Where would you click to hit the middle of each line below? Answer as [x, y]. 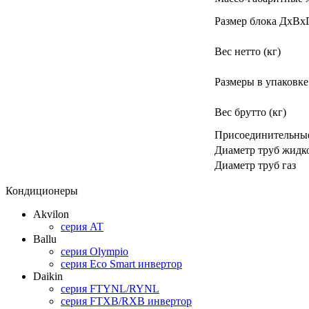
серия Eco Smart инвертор [121, 263]
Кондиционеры [42, 190]
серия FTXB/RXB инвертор [126, 301]
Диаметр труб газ [255, 165]
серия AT [82, 226]
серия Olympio [94, 251]
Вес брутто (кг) [250, 112]
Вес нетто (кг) [248, 51]
